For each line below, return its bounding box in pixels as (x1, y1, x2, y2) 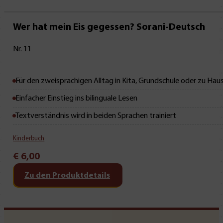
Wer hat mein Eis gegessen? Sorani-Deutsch (13, 22, 206, 33)
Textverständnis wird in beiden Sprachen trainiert (15, 111, 177, 120)
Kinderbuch (13, 135, 45, 142)
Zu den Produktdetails (24, 172, 111, 180)
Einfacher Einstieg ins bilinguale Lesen (15, 94, 138, 103)
